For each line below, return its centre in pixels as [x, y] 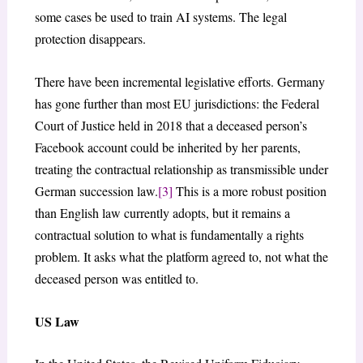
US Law [57, 321]
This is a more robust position [249, 191]
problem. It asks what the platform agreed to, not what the [181, 257]
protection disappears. [90, 39]
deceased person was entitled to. [116, 279]
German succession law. [96, 191]
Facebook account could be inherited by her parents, [167, 147]
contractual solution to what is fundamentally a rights [169, 235]
